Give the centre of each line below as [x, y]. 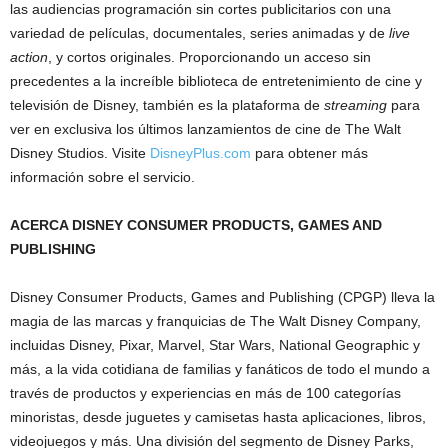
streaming [355, 104]
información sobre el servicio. [102, 176]
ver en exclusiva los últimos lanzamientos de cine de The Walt [205, 128]
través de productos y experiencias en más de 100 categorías [205, 392]
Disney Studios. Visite [80, 152]
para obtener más [309, 152]
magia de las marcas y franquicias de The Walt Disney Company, [215, 320]
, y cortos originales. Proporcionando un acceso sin [209, 56]
